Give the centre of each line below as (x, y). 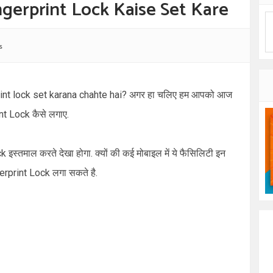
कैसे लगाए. (49, 114)
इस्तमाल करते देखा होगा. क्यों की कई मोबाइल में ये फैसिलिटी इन (116, 153)
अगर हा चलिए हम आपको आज (181, 95)
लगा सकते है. (74, 173)
